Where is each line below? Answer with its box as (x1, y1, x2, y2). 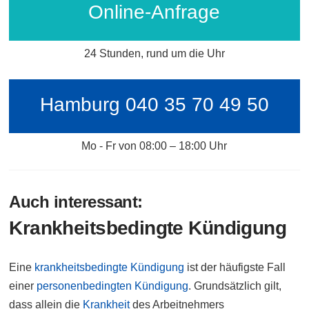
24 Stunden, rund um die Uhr (83, 47, 225, 59)
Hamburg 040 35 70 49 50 (39, 93, 269, 115)
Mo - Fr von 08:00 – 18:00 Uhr (81, 139, 228, 152)
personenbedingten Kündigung (34, 279, 189, 292)
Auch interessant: (9, 192, 143, 211)
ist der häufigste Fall (184, 261, 286, 273)
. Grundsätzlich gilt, (188, 279, 282, 292)
